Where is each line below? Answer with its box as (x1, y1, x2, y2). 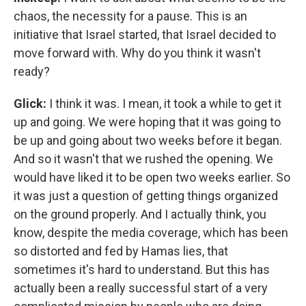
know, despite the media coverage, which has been (14, 225, 288, 240)
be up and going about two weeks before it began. (14, 133, 282, 148)
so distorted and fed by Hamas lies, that (14, 244, 228, 258)
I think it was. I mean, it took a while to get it (46, 96, 281, 111)
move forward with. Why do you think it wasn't (14, 46, 261, 60)
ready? (14, 64, 50, 79)
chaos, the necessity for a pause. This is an (14, 9, 247, 23)
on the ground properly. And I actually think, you (14, 207, 266, 221)
